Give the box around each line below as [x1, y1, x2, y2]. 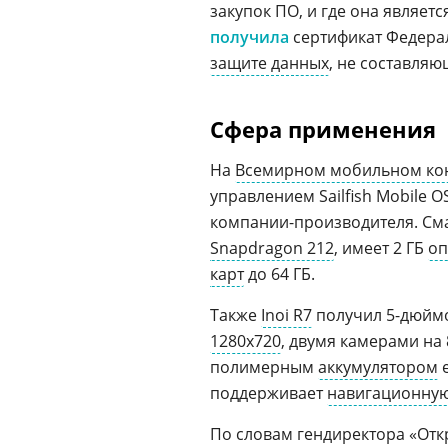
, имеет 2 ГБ [334, 237, 428, 259]
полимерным [210, 356, 318, 378]
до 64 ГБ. [244, 263, 315, 285]
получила [210, 26, 293, 48]
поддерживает [210, 382, 327, 404]
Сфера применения [210, 114, 436, 144]
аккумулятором [318, 356, 438, 378]
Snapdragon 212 [210, 237, 334, 259]
